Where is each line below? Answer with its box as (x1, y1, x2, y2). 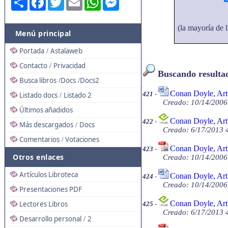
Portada (19, 46, 44, 55)
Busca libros (19, 76, 56, 85)
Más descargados (19, 120, 73, 129)
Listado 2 (64, 91, 92, 100)
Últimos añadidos (19, 105, 73, 115)
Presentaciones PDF (19, 185, 82, 194)
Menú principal (13, 28, 71, 38)
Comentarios (19, 135, 60, 144)
